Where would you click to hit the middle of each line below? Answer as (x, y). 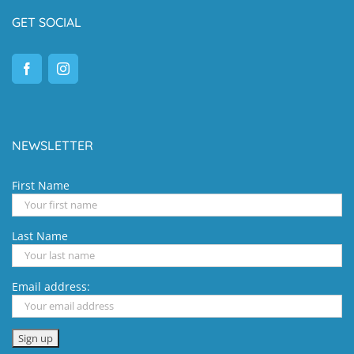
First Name (41, 185)
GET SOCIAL (47, 22)
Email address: (51, 286)
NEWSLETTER (53, 145)
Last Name (40, 235)
